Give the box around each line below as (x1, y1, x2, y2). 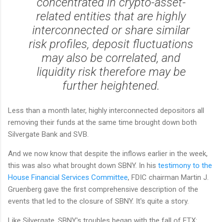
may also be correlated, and (42, 51, 180, 65)
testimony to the (158, 161, 212, 170)
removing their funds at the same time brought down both (8, 118, 197, 127)
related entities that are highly (36, 9, 186, 24)
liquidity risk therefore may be (36, 65, 186, 79)
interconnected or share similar (32, 23, 190, 38)
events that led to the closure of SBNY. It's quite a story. (8, 197, 191, 206)
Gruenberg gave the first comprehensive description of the (8, 185, 198, 194)
